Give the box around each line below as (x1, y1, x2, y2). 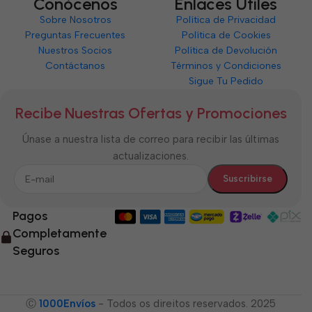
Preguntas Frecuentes (25, 29, 126, 41)
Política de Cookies (181, 29, 271, 41)
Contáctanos (45, 60, 106, 72)
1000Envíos (39, 297, 95, 310)
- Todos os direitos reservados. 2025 (95, 297, 276, 310)
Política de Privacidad (176, 14, 276, 26)
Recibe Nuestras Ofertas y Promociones (15, 104, 287, 123)
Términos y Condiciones (171, 60, 282, 72)
